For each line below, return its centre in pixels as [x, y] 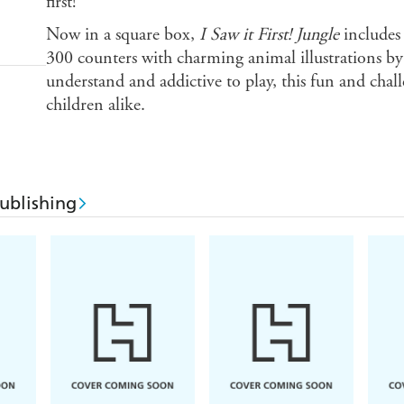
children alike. [95, 106]
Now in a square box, [122, 35]
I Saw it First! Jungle [269, 35]
